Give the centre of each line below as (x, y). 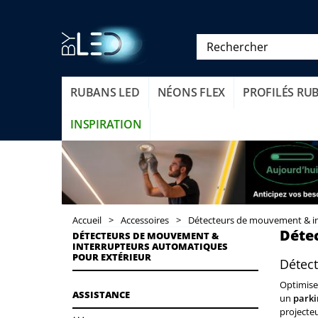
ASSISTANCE (101, 294)
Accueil (87, 220)
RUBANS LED (105, 92)
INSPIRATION (106, 124)
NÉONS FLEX (191, 92)
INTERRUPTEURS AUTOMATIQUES (150, 246)
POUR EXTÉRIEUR (112, 257)
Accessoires (145, 220)
